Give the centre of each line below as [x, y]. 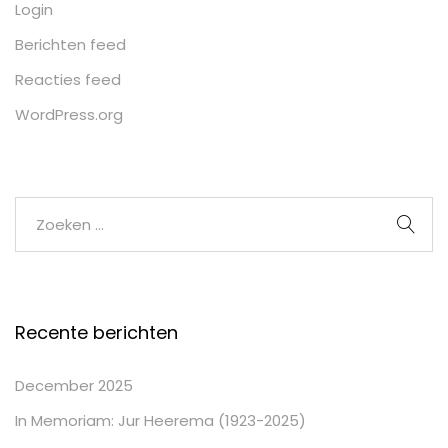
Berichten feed [70, 44]
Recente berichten [96, 332]
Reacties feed [68, 79]
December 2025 [74, 385]
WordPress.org [69, 114]
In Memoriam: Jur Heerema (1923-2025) [160, 420]
